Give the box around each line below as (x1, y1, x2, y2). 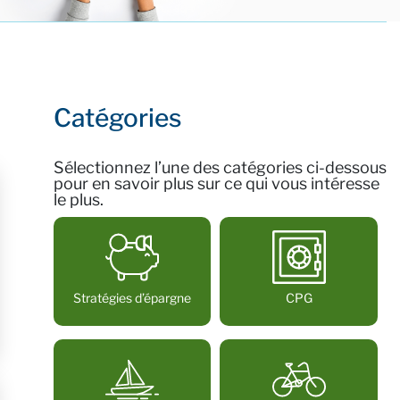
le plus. (53, 190, 104, 209)
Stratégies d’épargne (73, 290, 192, 305)
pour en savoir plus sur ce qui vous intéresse (53, 174, 379, 193)
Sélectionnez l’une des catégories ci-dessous (53, 158, 387, 177)
